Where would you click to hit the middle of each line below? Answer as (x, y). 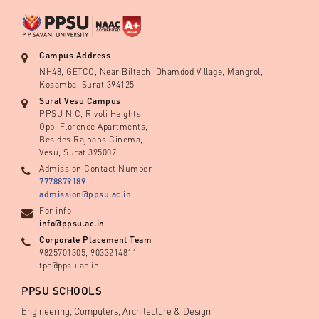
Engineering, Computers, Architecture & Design (116, 310)
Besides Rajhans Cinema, (91, 139)
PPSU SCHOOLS (62, 290)
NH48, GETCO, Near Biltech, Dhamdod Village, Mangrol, (151, 71)
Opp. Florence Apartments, (94, 126)
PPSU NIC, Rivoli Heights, (91, 113)
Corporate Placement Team (95, 239)
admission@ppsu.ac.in (85, 194)
